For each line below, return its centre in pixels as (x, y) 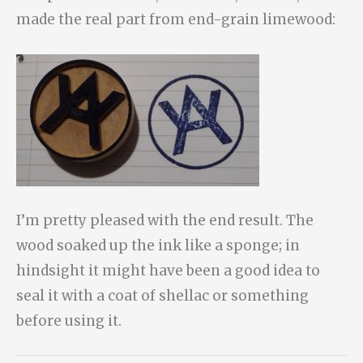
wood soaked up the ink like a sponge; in (158, 246)
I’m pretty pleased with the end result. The (165, 221)
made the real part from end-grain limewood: (176, 19)
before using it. (69, 321)
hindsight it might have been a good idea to (168, 271)
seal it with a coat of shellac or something (162, 296)
